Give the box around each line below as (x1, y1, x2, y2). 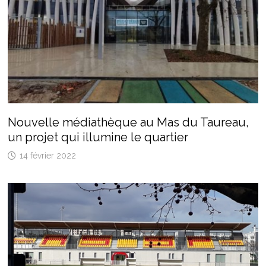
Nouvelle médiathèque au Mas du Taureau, (7, 115, 249, 130)
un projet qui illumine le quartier (7, 130, 188, 145)
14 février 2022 (19, 151, 76, 161)
